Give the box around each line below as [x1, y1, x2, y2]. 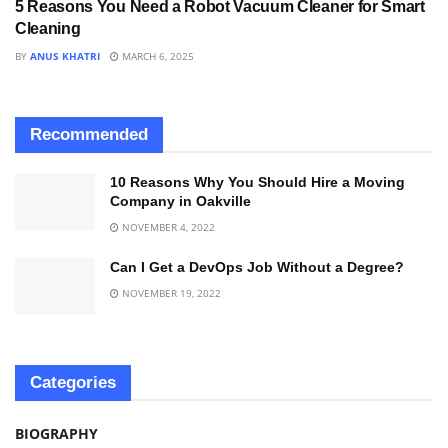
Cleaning [15, 19, 81, 37]
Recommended [30, 124, 148, 144]
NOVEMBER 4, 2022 [119, 219, 215, 234]
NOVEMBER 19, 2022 [119, 285, 221, 300]
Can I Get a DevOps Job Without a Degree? [110, 258, 404, 275]
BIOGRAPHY [15, 423, 98, 443]
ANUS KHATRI [30, 48, 100, 63]
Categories [30, 372, 116, 392]
